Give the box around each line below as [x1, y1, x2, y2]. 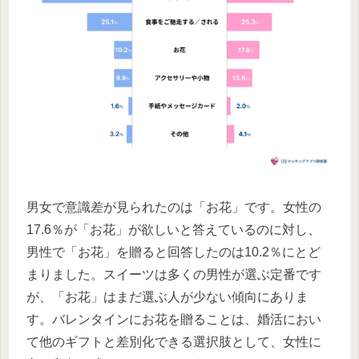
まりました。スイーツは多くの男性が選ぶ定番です [26, 267, 321, 281]
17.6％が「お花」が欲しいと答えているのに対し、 [26, 222, 321, 236]
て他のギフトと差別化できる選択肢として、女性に [26, 334, 321, 349]
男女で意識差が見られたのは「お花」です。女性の [26, 200, 321, 214]
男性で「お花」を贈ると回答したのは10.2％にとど [26, 244, 321, 259]
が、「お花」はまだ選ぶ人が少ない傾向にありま [26, 289, 309, 304]
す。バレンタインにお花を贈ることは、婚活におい [26, 312, 321, 326]
